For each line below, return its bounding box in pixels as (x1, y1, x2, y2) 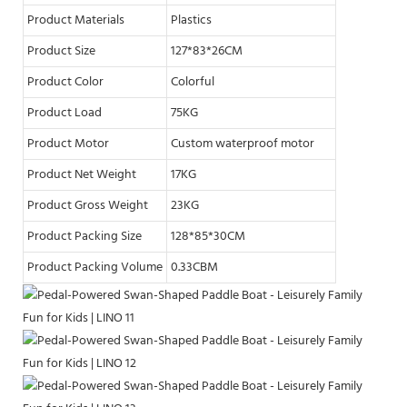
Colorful (171, 71, 214, 93)
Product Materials (27, 9, 124, 31)
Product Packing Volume (27, 256, 163, 278)
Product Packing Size (27, 225, 142, 247)
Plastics (171, 9, 212, 31)
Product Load (27, 102, 102, 124)
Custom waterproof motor (171, 133, 314, 154)
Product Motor (27, 133, 109, 154)
